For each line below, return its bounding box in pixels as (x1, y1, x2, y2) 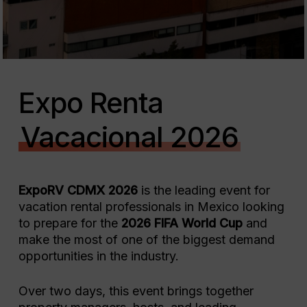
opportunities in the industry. (18, 249, 179, 263)
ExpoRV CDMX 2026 (18, 183, 138, 197)
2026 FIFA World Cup (121, 216, 243, 230)
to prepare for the (18, 216, 121, 230)
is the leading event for (137, 183, 270, 197)
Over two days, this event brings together (18, 284, 254, 298)
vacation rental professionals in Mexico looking (18, 199, 284, 214)
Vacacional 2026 (20, 120, 238, 154)
